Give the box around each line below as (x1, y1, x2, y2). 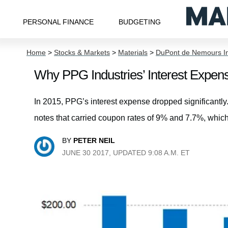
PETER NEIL (73, 136, 115, 145)
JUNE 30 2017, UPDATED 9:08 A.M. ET (62, 149, 190, 157)
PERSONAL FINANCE (22, 17, 94, 26)
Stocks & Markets (54, 48, 110, 56)
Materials (118, 48, 148, 56)
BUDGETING (119, 17, 161, 26)
